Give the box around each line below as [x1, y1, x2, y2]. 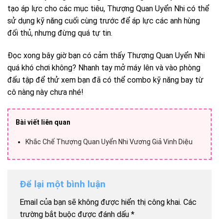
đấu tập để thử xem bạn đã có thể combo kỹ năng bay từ [7, 75, 203, 85]
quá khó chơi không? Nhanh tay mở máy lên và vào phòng [7, 63, 200, 73]
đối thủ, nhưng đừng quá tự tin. [7, 28, 112, 38]
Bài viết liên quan [16, 118, 70, 126]
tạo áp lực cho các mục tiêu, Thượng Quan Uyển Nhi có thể [7, 4, 209, 14]
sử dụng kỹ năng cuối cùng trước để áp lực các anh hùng [7, 16, 200, 26]
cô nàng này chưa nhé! [7, 88, 84, 97]
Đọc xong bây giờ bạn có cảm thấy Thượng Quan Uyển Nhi [7, 51, 205, 61]
